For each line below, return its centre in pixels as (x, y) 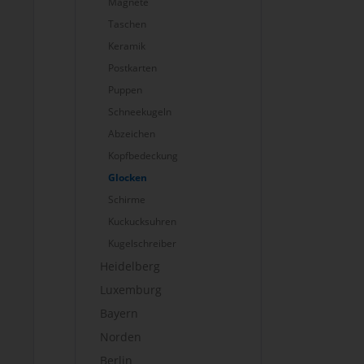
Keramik (127, 46)
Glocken (128, 178)
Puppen (125, 90)
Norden (121, 337)
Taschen (127, 24)
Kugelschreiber (142, 243)
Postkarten (132, 68)
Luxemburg (131, 290)
